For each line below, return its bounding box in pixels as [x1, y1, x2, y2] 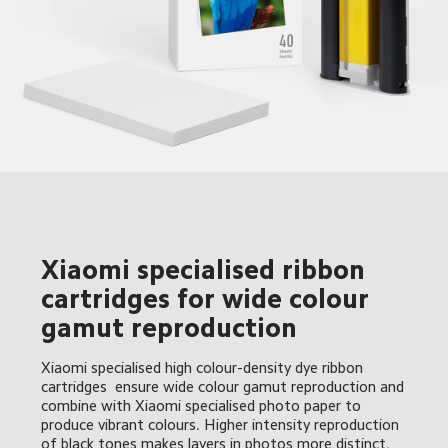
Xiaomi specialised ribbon [41, 256, 373, 283]
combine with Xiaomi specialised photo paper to [41, 397, 366, 413]
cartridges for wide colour [41, 285, 377, 312]
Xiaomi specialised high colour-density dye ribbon [41, 359, 368, 375]
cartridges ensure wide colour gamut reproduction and [41, 378, 409, 394]
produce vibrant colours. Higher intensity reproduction [41, 416, 404, 432]
